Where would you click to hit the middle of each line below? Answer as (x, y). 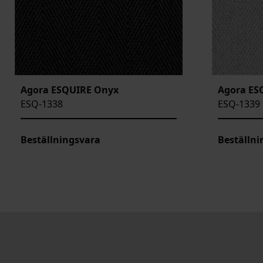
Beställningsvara (60, 139)
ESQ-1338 (42, 104)
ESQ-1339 (239, 104)
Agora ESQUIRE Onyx (70, 90)
